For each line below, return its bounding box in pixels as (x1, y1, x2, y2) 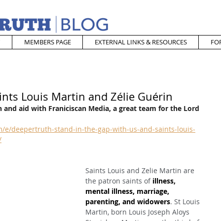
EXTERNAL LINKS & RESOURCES (94, 37, 187, 46)
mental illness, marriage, (85, 186, 171, 196)
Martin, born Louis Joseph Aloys (85, 207, 191, 217)
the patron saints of (85, 176, 152, 185)
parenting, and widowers (85, 197, 170, 206)
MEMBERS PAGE (24, 37, 71, 46)
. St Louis (170, 197, 202, 206)
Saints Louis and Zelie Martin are (85, 166, 196, 175)
